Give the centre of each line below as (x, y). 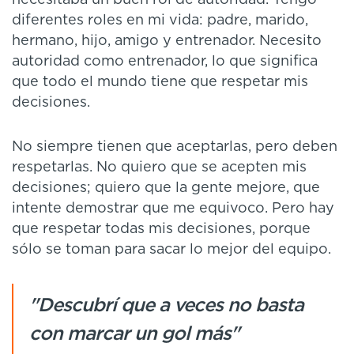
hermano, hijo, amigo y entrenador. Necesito (167, 41)
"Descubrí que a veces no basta (166, 306)
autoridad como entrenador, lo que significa (165, 62)
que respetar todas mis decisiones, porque (161, 230)
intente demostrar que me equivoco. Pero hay (173, 209)
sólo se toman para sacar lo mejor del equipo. (171, 250)
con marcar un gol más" (134, 335)
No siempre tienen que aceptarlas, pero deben (175, 147)
